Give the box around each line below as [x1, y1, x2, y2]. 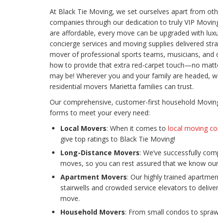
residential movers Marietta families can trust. [50, 82, 194, 91]
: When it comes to [107, 124, 168, 133]
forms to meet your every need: [50, 108, 150, 118]
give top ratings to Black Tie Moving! [60, 134, 175, 144]
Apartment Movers [60, 172, 127, 182]
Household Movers [60, 207, 125, 217]
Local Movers [60, 124, 107, 133]
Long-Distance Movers [60, 148, 140, 158]
